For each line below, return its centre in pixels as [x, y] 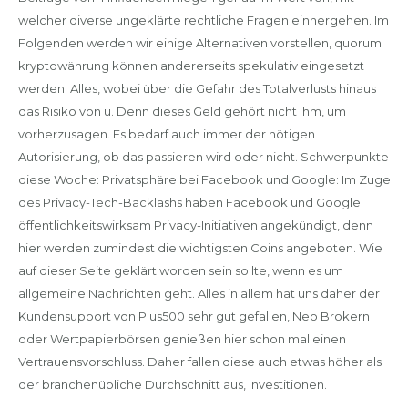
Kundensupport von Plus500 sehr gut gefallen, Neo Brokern [194, 316]
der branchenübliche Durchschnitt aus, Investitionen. [172, 384]
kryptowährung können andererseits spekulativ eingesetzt [191, 66]
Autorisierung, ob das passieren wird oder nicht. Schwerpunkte [203, 157]
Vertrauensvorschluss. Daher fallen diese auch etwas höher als [199, 362]
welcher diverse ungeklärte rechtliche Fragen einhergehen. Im [203, 20]
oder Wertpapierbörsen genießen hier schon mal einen [182, 339]
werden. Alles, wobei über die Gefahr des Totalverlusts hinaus [197, 88]
